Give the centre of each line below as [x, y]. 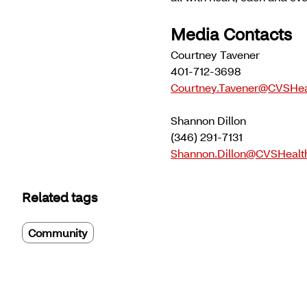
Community [58, 233]
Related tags [60, 198]
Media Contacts [232, 34]
